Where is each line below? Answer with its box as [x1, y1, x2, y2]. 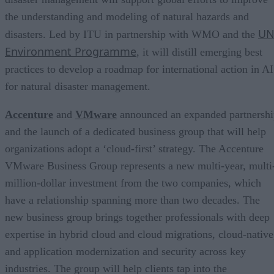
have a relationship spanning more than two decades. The [5, 193, 260, 206]
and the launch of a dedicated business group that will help [5, 125, 266, 138]
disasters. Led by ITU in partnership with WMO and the [5, 28, 258, 40]
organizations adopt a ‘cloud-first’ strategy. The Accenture [5, 142, 264, 155]
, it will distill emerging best [136, 45, 262, 58]
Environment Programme [5, 43, 136, 59]
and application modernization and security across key [5, 245, 246, 257]
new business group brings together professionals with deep [5, 210, 270, 223]
